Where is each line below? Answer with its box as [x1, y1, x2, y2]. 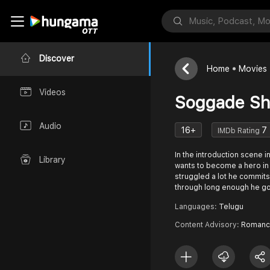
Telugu [219, 202, 243, 211]
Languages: [175, 202, 219, 211]
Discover [39, 54, 74, 64]
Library [39, 155, 66, 165]
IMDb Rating [218, 126, 262, 135]
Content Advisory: [175, 221, 241, 229]
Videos [39, 87, 66, 98]
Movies [239, 64, 267, 74]
